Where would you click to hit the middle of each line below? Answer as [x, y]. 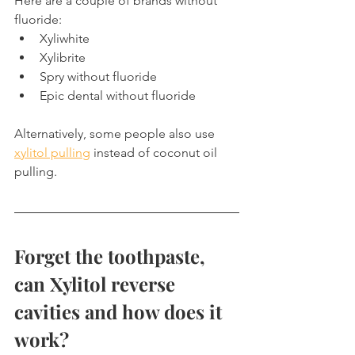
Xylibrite [63, 57]
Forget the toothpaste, [112, 256]
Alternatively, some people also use [116, 133]
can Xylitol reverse [97, 283]
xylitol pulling [52, 152]
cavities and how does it [120, 311]
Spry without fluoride [98, 76]
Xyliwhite [65, 38]
